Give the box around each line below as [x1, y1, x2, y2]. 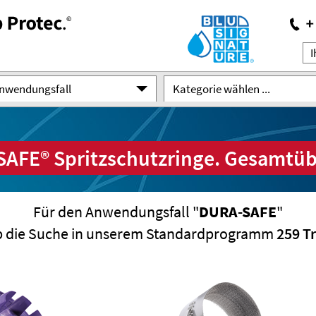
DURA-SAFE [199, 202, 276, 221]
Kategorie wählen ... [173, 81, 271, 97]
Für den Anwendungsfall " [33, 202, 199, 221]
